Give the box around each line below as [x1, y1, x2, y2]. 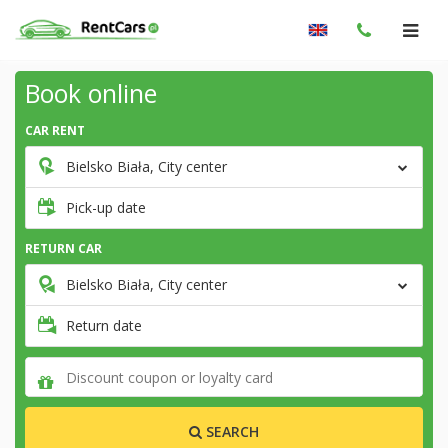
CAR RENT [25, 122, 85, 139]
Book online [25, 76, 157, 110]
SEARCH [202, 422, 259, 441]
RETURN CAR [25, 240, 102, 257]
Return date [66, 316, 142, 335]
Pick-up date [66, 198, 146, 217]
